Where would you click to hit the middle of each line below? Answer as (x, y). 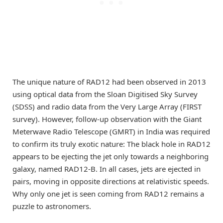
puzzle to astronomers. (52, 206)
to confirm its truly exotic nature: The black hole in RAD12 (111, 144)
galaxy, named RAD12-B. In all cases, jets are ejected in (107, 169)
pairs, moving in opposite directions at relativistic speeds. (111, 181)
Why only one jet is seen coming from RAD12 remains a (108, 194)
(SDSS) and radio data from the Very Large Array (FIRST (107, 107)
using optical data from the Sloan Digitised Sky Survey (105, 94)
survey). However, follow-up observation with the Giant (107, 119)
